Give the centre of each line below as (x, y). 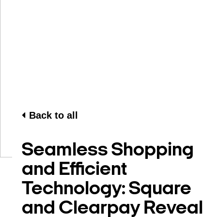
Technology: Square (107, 189)
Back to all (54, 115)
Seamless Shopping (108, 150)
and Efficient (74, 170)
